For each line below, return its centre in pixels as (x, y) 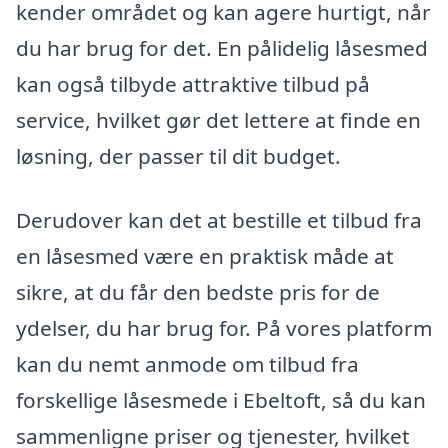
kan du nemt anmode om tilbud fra (187, 363)
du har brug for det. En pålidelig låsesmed (222, 47)
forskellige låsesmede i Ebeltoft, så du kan (221, 399)
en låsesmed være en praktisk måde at (205, 255)
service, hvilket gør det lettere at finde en (218, 119)
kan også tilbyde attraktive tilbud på (193, 83)
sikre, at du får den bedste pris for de (198, 291)
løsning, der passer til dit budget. (178, 155)
